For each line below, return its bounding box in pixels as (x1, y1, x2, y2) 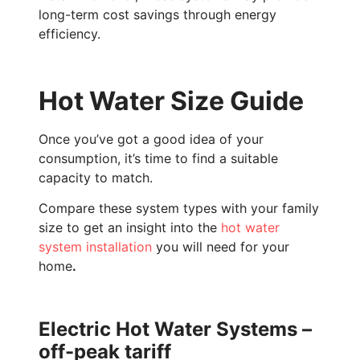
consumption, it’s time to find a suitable (39, 150, 278, 167)
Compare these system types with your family (39, 200, 319, 217)
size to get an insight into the (39, 219, 221, 236)
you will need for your (152, 239, 289, 256)
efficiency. (39, 26, 100, 43)
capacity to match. (39, 170, 153, 186)
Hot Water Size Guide (39, 85, 304, 117)
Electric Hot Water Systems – (39, 317, 312, 342)
